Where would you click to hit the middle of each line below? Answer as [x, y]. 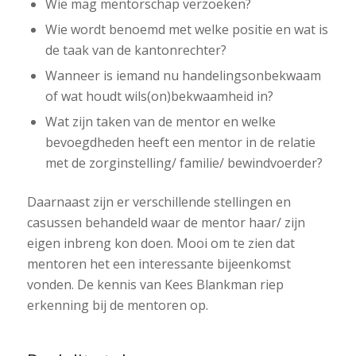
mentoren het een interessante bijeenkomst [159, 264]
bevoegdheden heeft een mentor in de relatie [180, 143]
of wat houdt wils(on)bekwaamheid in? [159, 97]
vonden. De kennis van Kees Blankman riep [155, 285]
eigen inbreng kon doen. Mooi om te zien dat [161, 244]
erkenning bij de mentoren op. [117, 306]
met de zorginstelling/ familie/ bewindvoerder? [184, 163]
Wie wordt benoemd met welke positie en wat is [186, 30]
